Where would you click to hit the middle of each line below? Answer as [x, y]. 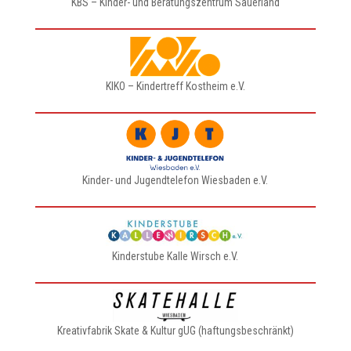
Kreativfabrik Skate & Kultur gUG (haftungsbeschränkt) [175, 331]
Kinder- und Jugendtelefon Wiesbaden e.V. [175, 180]
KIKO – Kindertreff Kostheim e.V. [175, 86]
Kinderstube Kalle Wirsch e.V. [175, 256]
